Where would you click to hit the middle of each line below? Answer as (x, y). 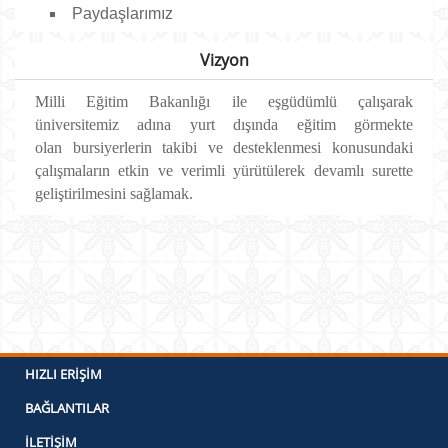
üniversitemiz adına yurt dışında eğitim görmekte (224, 124)
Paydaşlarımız (122, 13)
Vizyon (224, 60)
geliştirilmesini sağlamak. (116, 193)
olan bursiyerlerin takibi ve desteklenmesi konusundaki (224, 147)
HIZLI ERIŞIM (63, 374)
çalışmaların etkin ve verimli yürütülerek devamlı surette (224, 170)
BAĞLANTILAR (67, 408)
